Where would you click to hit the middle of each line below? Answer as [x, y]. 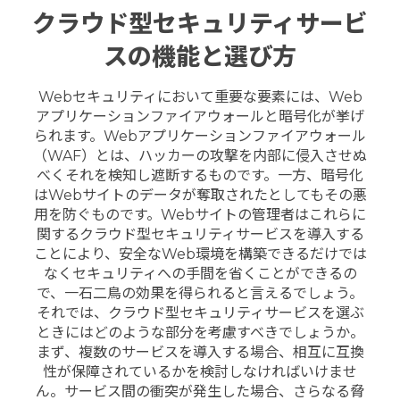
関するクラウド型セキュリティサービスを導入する [200, 234]
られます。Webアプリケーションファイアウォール [200, 136]
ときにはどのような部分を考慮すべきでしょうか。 [200, 332]
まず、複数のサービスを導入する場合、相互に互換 [200, 352]
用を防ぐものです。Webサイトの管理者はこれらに [200, 214]
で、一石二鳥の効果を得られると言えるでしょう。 [200, 293]
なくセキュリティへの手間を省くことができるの [200, 273]
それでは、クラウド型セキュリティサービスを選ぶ [200, 312]
